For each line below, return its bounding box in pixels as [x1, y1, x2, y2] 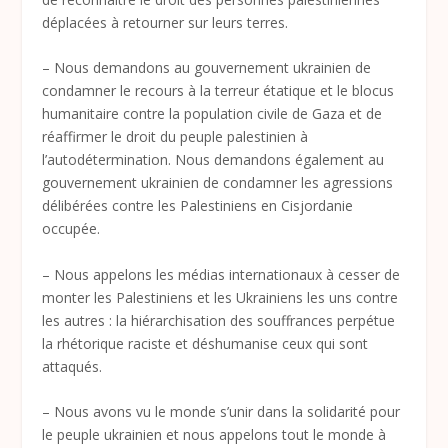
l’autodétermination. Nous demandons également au [42, 150, 385, 170]
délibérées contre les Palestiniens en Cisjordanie [42, 196, 354, 216]
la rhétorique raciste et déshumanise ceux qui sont [42, 333, 369, 353]
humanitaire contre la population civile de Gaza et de [42, 104, 383, 124]
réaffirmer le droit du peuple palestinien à [42, 127, 309, 147]
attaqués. [42, 356, 103, 376]
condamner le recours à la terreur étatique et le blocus [42, 81, 395, 101]
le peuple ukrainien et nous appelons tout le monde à [42, 424, 387, 444]
